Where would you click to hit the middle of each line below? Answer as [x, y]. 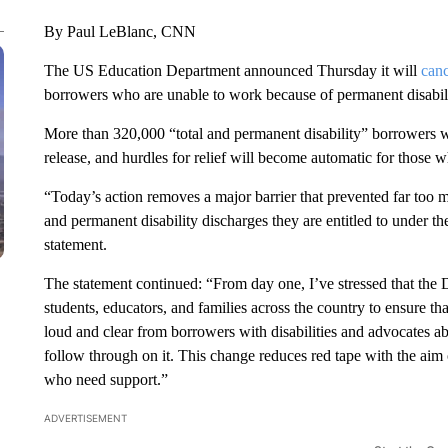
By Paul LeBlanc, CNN [119, 31]
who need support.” [105, 379]
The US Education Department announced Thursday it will [232, 70]
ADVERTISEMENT [85, 418]
